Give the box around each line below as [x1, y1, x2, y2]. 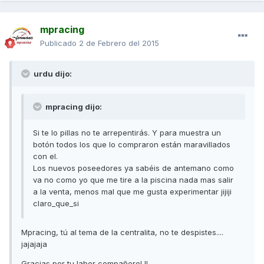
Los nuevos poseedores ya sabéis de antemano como [33, 163, 234, 173]
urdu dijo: [32, 69, 72, 79]
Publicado [40, 38, 79, 48]
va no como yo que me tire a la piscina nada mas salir [33, 175, 233, 185]
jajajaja [21, 239, 47, 249]
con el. [33, 151, 58, 161]
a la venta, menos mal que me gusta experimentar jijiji [33, 187, 232, 197]
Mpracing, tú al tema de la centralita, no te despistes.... [21, 227, 223, 237]
